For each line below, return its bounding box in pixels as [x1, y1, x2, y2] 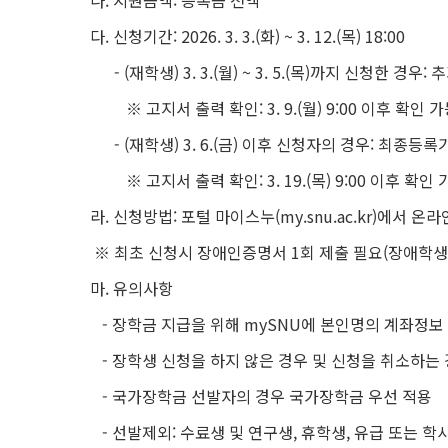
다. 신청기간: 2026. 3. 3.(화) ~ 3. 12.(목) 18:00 [82, 24, 405, 48]
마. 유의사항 [82, 276, 173, 300]
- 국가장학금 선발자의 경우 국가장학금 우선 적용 [82, 384, 432, 408]
